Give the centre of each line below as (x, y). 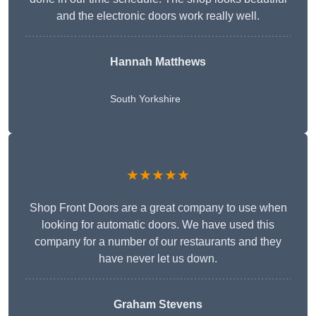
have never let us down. (158, 259)
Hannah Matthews (158, 62)
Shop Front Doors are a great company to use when (158, 208)
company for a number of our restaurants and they (158, 242)
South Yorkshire (145, 99)
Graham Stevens (158, 305)
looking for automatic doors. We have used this (158, 225)
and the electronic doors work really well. (158, 16)
